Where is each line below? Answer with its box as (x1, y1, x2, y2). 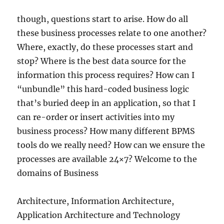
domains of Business (17, 168, 99, 178)
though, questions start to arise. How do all (17, 14, 188, 24)
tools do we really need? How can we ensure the (17, 140, 205, 150)
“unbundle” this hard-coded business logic (17, 84, 189, 94)
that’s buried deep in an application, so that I (17, 98, 196, 108)
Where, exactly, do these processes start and (17, 42, 193, 52)
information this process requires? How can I (17, 70, 195, 80)
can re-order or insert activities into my (17, 112, 175, 122)
